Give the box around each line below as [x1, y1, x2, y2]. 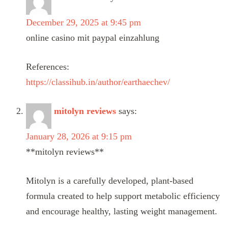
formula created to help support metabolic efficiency [26, 190, 220, 201]
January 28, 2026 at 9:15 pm [26, 131, 132, 141]
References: [26, 61, 69, 72]
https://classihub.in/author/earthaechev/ [26, 76, 170, 87]
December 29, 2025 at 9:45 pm [26, 17, 141, 27]
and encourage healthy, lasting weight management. [26, 206, 217, 216]
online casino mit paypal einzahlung [26, 32, 159, 43]
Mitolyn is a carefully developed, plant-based [26, 175, 193, 186]
